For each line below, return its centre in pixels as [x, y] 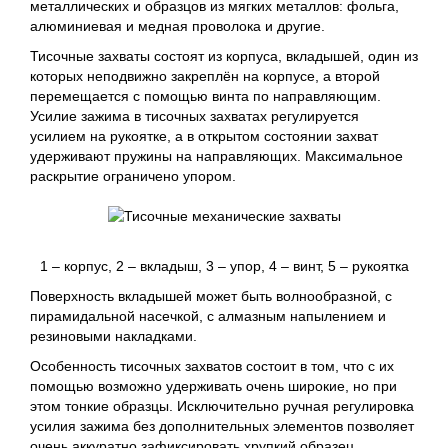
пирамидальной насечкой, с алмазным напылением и [208, 316]
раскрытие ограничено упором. [133, 176]
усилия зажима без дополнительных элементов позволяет [222, 426]
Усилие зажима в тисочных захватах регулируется [194, 116]
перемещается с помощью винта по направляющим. [205, 96]
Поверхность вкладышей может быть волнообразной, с [211, 296]
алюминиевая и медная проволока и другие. [177, 26]
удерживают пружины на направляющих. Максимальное [216, 156]
